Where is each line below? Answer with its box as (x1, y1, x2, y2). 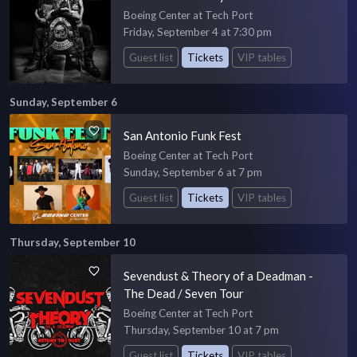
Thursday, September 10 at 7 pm (124, 323, 280, 336)
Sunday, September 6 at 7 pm (124, 165, 263, 178)
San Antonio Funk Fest (124, 127, 242, 143)
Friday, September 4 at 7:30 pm (124, 25, 273, 38)
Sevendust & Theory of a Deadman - (124, 268, 314, 283)
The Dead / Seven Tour (124, 285, 245, 300)
